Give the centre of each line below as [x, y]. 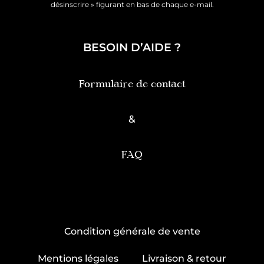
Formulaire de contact [132, 85]
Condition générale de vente [132, 232]
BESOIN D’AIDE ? [132, 47]
